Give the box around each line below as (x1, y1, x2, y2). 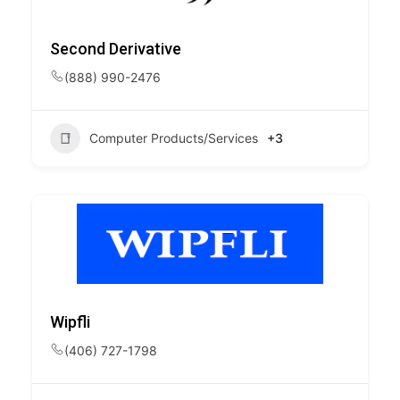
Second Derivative (50, 39, 181, 58)
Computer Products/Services (89, 130, 258, 146)
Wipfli (50, 312, 90, 331)
